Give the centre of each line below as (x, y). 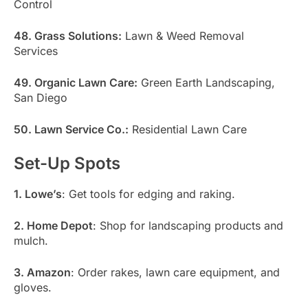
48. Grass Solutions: (68, 35)
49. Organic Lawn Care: (76, 82)
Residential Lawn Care (188, 129)
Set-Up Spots (67, 163)
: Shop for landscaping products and (188, 226)
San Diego (41, 97)
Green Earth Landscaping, (206, 82)
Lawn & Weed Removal (183, 35)
